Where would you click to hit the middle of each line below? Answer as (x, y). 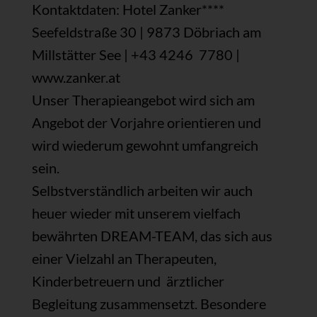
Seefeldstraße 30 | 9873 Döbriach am (146, 31)
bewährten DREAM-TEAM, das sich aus (152, 235)
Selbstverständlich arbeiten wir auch (142, 190)
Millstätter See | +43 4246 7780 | (136, 54)
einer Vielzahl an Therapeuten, (124, 258)
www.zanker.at (76, 77)
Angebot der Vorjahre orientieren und (146, 122)
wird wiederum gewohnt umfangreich (145, 145)
